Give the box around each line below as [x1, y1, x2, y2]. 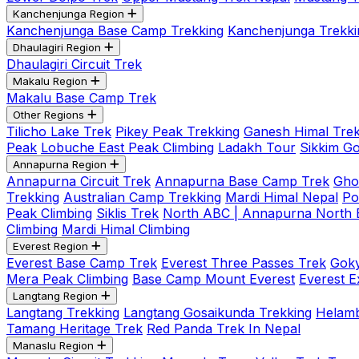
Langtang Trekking [6, 305, 119, 321]
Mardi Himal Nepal [225, 189, 338, 205]
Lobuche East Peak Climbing [41, 139, 214, 155]
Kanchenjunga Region [13, 7, 124, 20]
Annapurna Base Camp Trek [155, 173, 329, 189]
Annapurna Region [13, 158, 107, 171]
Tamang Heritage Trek [6, 321, 143, 337]
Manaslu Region [13, 339, 94, 352]
